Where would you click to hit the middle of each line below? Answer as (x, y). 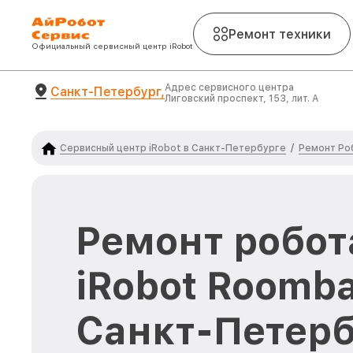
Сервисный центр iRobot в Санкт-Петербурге (173, 148)
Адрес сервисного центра (229, 87)
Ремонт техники (280, 34)
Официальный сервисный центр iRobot (112, 46)
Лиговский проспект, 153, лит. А (242, 98)
